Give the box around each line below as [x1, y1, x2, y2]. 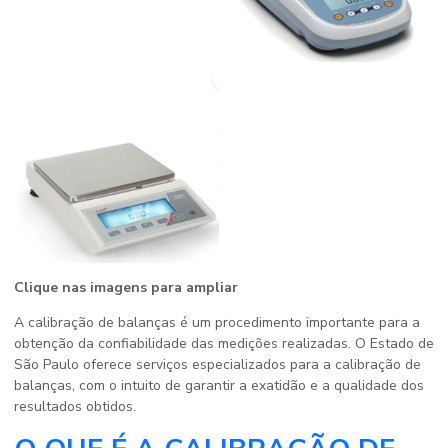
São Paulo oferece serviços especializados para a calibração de [14, 355, 421, 375]
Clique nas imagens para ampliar [14, 278, 238, 298]
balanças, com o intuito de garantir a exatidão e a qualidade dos [14, 376, 424, 396]
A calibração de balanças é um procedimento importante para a [14, 313, 420, 333]
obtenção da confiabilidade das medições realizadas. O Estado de [14, 334, 434, 354]
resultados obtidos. [14, 397, 136, 417]
